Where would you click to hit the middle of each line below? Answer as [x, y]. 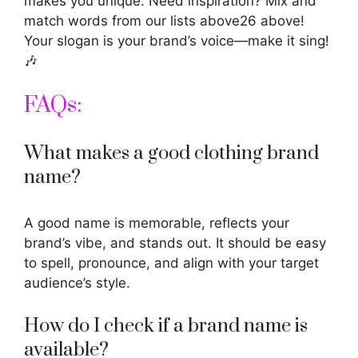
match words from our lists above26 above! [164, 20]
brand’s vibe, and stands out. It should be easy [175, 243]
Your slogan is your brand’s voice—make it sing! [177, 40]
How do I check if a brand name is [166, 326]
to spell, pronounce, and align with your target [171, 263]
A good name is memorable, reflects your [157, 223]
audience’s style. [77, 283]
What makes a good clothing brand [171, 154]
